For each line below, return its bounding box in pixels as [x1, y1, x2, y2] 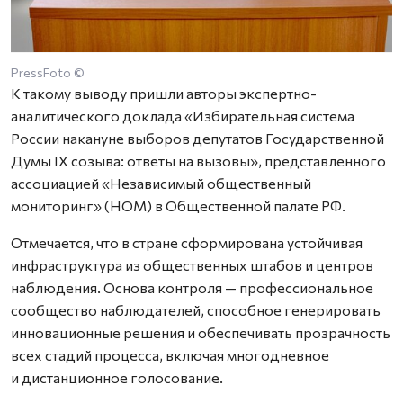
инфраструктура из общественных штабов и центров [11, 255, 373, 273]
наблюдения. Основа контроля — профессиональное [11, 278, 373, 296]
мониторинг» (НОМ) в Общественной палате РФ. [11, 196, 345, 214]
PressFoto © [11, 64, 85, 80]
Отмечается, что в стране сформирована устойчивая [11, 233, 363, 251]
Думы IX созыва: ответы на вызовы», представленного [11, 151, 386, 169]
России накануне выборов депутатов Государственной [11, 129, 384, 147]
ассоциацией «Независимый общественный [11, 174, 311, 192]
